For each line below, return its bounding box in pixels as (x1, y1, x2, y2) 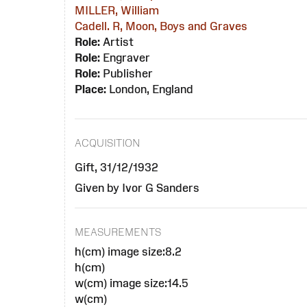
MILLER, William (75, 4, 160, 17)
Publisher (100, 67, 153, 80)
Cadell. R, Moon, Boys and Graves (75, 20, 248, 33)
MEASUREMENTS (75, 225, 162, 238)
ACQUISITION (75, 136, 141, 149)
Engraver (100, 51, 151, 64)
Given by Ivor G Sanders (75, 181, 200, 194)
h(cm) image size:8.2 (75, 245, 182, 258)
